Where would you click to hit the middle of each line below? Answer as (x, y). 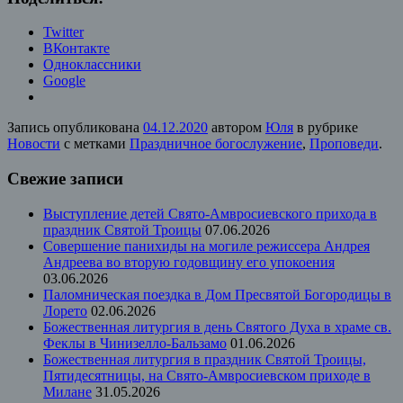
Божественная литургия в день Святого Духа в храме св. (217, 327)
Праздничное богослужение (216, 144)
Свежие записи (65, 179)
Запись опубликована (75, 128)
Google (64, 81)
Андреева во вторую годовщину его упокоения (189, 262)
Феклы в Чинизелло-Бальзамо (135, 343)
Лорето (65, 310)
